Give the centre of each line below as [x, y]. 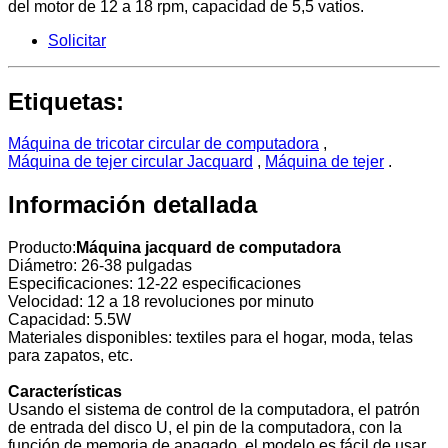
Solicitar [77, 40]
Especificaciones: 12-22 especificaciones [154, 284]
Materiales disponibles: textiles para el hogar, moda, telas [210, 338]
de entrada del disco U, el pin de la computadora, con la [205, 428]
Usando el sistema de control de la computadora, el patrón [214, 410]
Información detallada [132, 205]
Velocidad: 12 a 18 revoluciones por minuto [161, 302]
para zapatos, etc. [70, 356]
